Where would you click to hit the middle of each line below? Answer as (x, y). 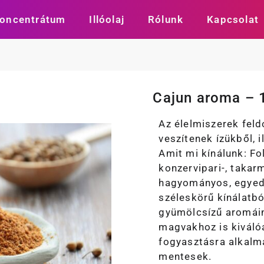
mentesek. (185, 257)
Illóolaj (107, 19)
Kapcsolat (233, 19)
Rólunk (166, 19)
